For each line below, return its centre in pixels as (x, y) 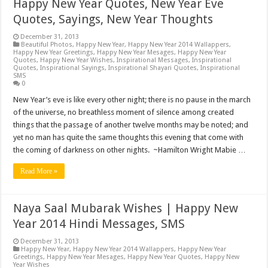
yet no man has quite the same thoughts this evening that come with (129, 138)
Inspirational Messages (153, 60)
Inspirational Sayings (73, 68)
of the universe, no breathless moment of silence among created (124, 112)
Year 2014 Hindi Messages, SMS (99, 224)
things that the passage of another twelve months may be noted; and (131, 125)
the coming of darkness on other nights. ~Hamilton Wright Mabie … (130, 150)
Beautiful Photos (47, 45)
